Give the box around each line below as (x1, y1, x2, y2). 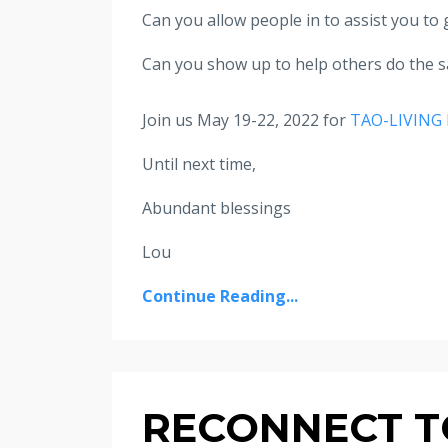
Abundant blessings (142, 197, 291, 220)
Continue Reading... (142, 285, 298, 308)
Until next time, (142, 153, 256, 176)
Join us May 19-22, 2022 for (142, 109, 350, 132)
